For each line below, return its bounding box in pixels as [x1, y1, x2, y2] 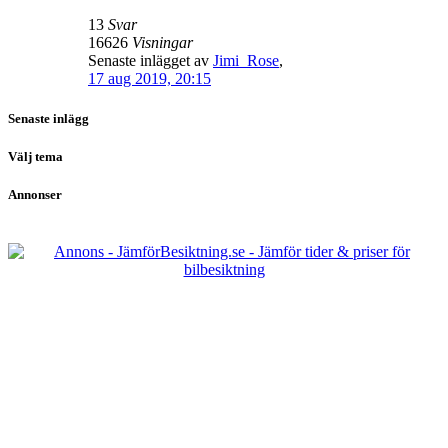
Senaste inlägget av [88, 52, 209, 70]
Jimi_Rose [213, 52, 279, 70]
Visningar [132, 34, 193, 52]
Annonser [8, 186, 62, 202]
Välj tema [8, 148, 63, 164]
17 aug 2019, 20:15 [88, 70, 211, 88]
